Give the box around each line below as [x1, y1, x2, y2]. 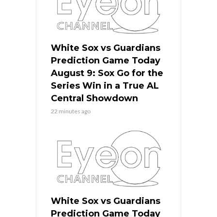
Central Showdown [51, 93, 138, 104]
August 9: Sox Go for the [51, 67, 163, 78]
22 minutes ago [51, 107, 91, 115]
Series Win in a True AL [51, 80, 159, 91]
